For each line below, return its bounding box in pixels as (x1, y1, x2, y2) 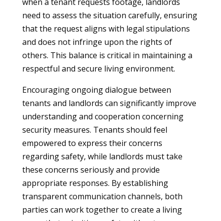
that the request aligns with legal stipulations (22, 23, 190, 34)
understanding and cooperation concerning (22, 111, 184, 122)
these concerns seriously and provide (22, 164, 160, 175)
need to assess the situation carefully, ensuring (22, 10, 197, 21)
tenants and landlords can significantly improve (22, 98, 196, 109)
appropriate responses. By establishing (22, 178, 168, 188)
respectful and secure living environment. (22, 63, 175, 74)
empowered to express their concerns (22, 138, 162, 148)
